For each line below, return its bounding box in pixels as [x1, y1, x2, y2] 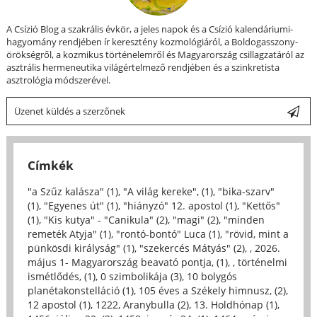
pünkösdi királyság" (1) [27, 241, 134, 255]
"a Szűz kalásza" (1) [27, 185, 118, 199]
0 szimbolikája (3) [100, 270, 182, 284]
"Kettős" [241, 199, 280, 213]
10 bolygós [186, 270, 237, 284]
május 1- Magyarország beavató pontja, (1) [27, 255, 228, 270]
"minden [223, 213, 265, 227]
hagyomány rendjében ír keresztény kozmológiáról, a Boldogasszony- [6, 35, 298, 49]
